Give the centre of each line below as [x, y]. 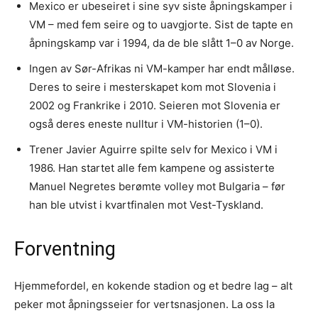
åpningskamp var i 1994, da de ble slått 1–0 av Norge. [161, 43]
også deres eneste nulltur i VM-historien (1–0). [146, 124]
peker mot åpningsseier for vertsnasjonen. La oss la [144, 304]
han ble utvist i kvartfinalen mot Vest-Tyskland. [146, 204]
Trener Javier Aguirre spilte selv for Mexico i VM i [153, 149]
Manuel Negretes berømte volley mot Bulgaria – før [157, 186]
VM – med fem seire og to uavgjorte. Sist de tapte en [161, 24]
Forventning [65, 249]
